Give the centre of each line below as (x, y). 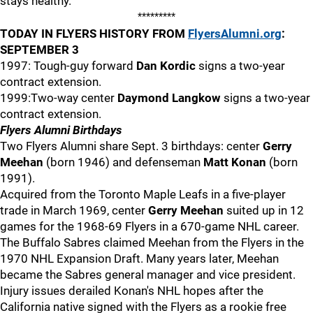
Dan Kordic (166, 66)
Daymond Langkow (169, 98)
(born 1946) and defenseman (123, 162)
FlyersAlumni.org (235, 34)
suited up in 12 (264, 210)
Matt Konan (235, 162)
